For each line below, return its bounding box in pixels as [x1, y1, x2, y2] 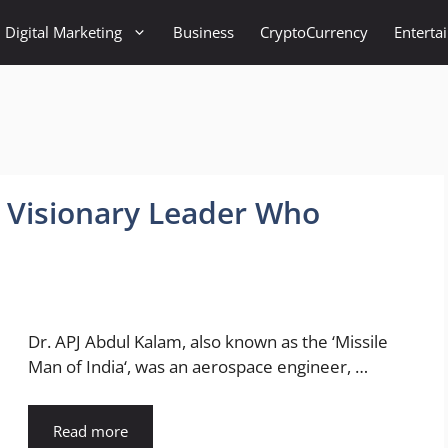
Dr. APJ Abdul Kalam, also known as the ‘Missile [28, 330, 388, 354]
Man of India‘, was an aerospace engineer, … [28, 355, 368, 379]
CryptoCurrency [260, 22, 368, 42]
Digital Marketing [5, 22, 122, 42]
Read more [53, 420, 128, 441]
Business [173, 22, 234, 42]
